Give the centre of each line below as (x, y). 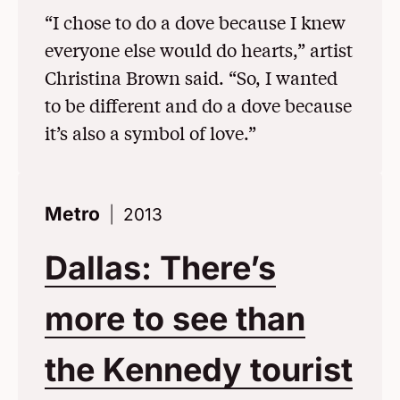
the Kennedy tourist (199, 369)
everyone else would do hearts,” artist (199, 49)
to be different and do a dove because (198, 104)
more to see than (175, 318)
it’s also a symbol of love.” (150, 132)
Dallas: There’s (160, 267)
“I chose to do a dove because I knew (195, 21)
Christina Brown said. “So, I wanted (191, 77)
